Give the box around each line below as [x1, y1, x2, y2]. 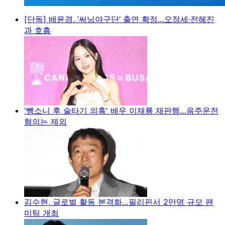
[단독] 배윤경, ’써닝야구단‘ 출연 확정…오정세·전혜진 [24, 14, 214, 24]
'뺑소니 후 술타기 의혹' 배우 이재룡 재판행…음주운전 [24, 105, 218, 116]
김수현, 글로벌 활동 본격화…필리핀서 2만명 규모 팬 [24, 196, 213, 207]
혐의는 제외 [24, 116, 67, 127]
